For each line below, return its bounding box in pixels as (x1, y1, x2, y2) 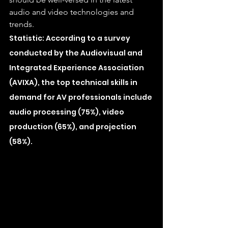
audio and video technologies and (9, 7, 136, 17)
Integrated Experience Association (9, 63, 146, 73)
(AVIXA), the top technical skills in (9, 77, 139, 88)
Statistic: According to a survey (9, 33, 132, 43)
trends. (9, 19, 34, 29)
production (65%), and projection (9, 122, 138, 132)
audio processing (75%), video (9, 107, 126, 117)
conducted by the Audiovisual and (9, 48, 144, 58)
